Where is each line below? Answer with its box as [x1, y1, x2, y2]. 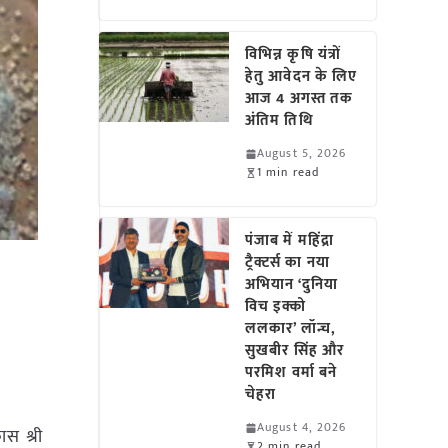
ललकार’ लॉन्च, [245, 316, 336, 341]
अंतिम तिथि [245, 108, 314, 133]
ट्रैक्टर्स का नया [245, 250, 330, 275]
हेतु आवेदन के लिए [245, 64, 358, 89]
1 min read [257, 162, 320, 182]
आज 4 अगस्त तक [245, 86, 354, 111]
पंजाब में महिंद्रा [245, 228, 334, 253]
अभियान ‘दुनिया [245, 272, 338, 297]
